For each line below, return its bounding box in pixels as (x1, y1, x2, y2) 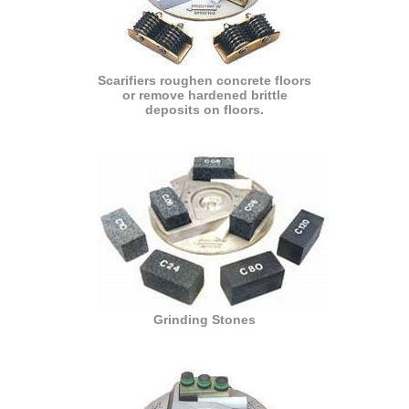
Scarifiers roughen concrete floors (98, 72, 311, 88)
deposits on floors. (145, 101, 264, 117)
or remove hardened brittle (121, 87, 288, 102)
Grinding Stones (153, 311, 256, 327)
